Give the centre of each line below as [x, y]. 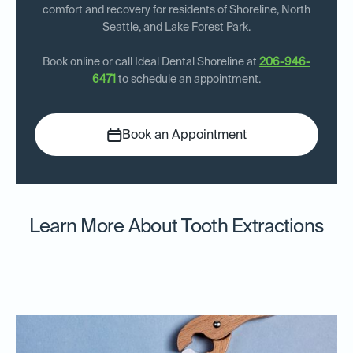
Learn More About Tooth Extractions [176, 227]
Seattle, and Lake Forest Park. [176, 28]
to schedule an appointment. [188, 80]
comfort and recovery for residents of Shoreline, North [176, 11]
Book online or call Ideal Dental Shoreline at [151, 63]
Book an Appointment [184, 136]
